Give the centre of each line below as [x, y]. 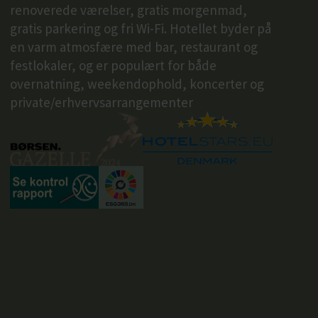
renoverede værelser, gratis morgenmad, [128, 10]
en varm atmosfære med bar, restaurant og [133, 47]
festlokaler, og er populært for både [113, 66]
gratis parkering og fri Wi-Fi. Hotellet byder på [140, 29]
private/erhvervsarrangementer [101, 103]
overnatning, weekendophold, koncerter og [137, 84]
